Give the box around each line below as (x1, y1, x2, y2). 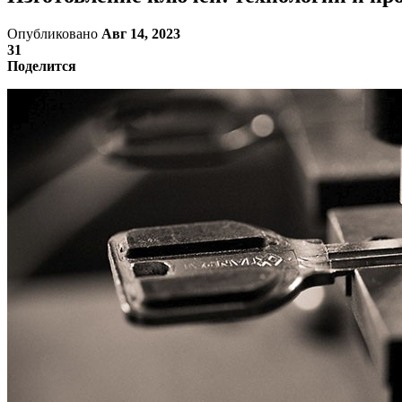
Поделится (7, 57, 76, 74)
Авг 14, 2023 (101, 25, 180, 41)
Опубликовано (7, 25, 101, 41)
